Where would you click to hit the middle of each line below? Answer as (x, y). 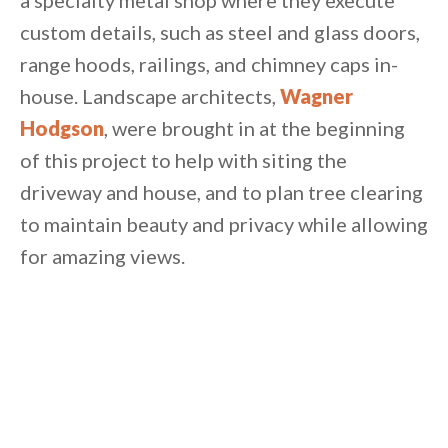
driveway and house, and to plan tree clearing (221, 192)
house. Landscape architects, (150, 96)
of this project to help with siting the (183, 160)
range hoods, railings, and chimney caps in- (209, 64)
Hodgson (62, 128)
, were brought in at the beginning (254, 128)
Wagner (316, 96)
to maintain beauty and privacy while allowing (224, 224)
